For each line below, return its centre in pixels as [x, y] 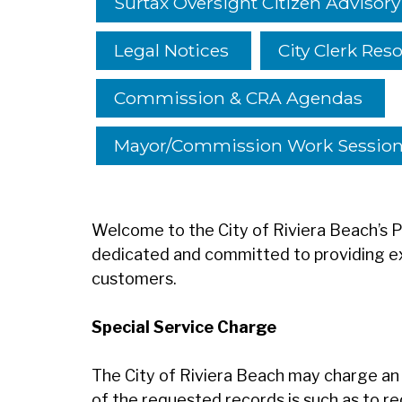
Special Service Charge [184, 327]
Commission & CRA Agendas [238, 98]
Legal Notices [171, 50]
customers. [134, 279]
